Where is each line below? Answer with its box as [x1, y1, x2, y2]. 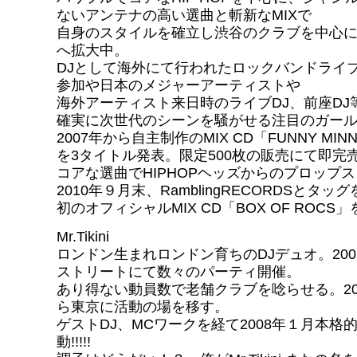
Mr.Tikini [57, 229, 109, 245]
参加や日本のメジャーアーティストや [57, 77, 300, 93]
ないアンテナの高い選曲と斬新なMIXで [57, 7, 312, 23]
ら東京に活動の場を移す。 [57, 299, 229, 315]
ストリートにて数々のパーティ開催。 [57, 264, 300, 280]
